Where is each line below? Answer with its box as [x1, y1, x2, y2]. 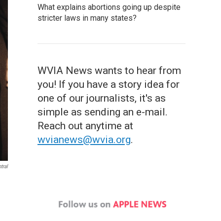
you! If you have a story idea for [37, 78, 180, 90]
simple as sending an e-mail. [37, 106, 168, 118]
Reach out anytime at [37, 120, 133, 132]
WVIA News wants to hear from [37, 65, 181, 76]
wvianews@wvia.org [37, 134, 131, 146]
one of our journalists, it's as [37, 92, 166, 104]
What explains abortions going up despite [37, 2, 181, 12]
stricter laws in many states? [37, 13, 137, 23]
